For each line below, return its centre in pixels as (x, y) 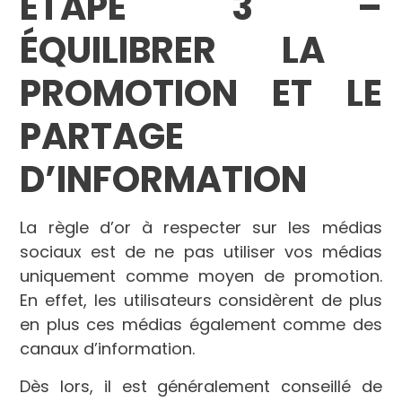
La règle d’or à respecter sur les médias (201, 228)
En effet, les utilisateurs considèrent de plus (201, 301)
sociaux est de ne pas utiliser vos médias (201, 252)
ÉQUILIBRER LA (172, 51)
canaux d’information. (108, 349)
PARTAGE (102, 137)
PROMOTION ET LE (201, 94)
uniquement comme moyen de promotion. (201, 276)
